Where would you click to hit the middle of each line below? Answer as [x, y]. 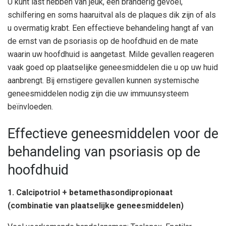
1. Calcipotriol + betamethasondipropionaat [90, 193]
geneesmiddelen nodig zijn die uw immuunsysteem [98, 93]
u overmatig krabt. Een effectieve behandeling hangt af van [110, 28]
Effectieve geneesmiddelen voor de [113, 134]
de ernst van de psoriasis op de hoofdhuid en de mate [103, 41]
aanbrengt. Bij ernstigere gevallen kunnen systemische [103, 80]
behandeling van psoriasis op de [104, 152]
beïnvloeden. [30, 106]
